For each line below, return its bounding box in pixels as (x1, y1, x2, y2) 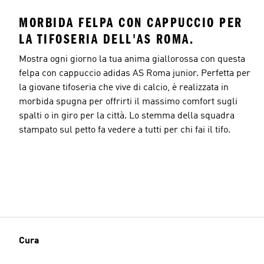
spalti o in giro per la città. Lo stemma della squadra (19, 111, 235, 121)
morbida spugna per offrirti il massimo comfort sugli (19, 97, 237, 107)
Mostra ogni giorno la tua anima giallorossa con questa (19, 54, 245, 64)
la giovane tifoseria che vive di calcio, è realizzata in (19, 82, 229, 93)
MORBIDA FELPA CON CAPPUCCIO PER (19, 14, 243, 31)
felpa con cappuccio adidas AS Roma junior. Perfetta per (19, 68, 250, 78)
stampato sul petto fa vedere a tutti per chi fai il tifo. (19, 125, 230, 135)
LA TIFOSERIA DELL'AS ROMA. (19, 31, 194, 47)
